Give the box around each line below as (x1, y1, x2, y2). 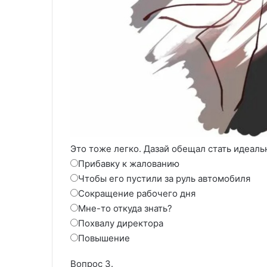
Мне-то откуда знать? (78, 202, 172, 214)
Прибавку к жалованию (78, 157, 179, 169)
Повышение (78, 232, 130, 244)
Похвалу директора (78, 217, 163, 229)
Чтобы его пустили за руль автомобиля (78, 172, 250, 184)
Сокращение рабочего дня (78, 187, 195, 199)
